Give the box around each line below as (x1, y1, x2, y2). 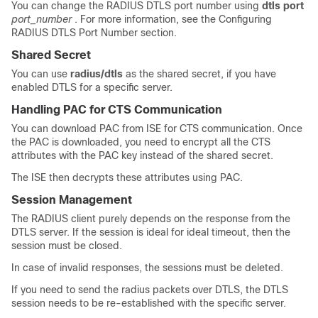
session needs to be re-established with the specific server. (11, 297, 286, 309)
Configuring (219, 13, 272, 25)
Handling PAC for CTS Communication (11, 104, 222, 116)
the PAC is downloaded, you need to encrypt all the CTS (11, 136, 270, 148)
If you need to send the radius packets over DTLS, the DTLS (11, 284, 288, 295)
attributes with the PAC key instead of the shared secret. (11, 150, 273, 161)
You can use (11, 68, 70, 79)
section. (138, 27, 177, 38)
